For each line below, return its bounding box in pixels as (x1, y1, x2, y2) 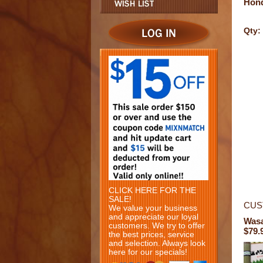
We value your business (108, 203, 197, 213)
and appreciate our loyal (108, 212, 198, 221)
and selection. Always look (108, 238, 205, 248)
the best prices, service (108, 230, 194, 239)
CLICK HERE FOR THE (108, 186, 196, 195)
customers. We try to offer (108, 221, 205, 230)
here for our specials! (108, 247, 187, 257)
